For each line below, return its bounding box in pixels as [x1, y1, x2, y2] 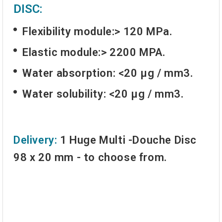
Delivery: [13, 134, 57, 147]
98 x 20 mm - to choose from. [13, 151, 167, 164]
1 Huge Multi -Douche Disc [60, 134, 197, 147]
